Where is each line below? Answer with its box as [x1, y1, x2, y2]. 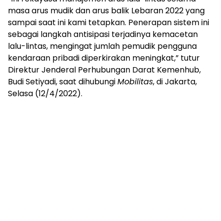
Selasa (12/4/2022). [8, 88, 82, 99]
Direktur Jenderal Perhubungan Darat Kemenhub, [8, 64, 201, 75]
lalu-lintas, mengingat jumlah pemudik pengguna [8, 40, 197, 52]
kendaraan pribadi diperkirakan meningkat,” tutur [8, 52, 200, 64]
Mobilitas [117, 76, 153, 87]
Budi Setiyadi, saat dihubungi [8, 76, 117, 87]
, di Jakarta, [153, 76, 197, 87]
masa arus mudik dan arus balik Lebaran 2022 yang [8, 5, 205, 16]
